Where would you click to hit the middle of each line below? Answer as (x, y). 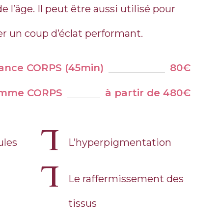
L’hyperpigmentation (120, 142)
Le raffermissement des (126, 179)
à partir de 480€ (148, 93)
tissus (83, 203)
